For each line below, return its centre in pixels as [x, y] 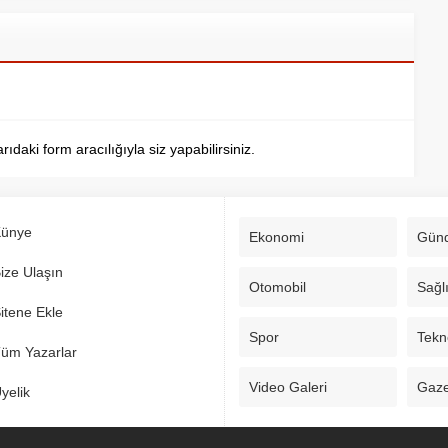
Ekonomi [276, 236]
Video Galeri [288, 386]
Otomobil [277, 286]
